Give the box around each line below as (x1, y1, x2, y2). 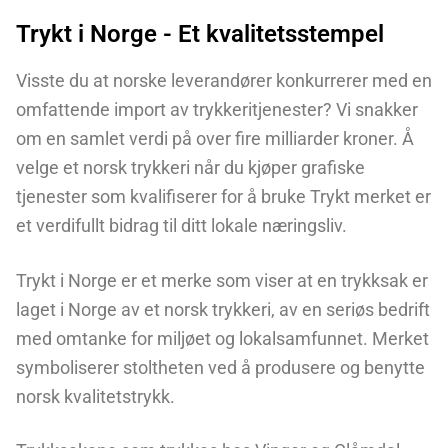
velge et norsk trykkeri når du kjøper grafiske (16, 157, 365, 179)
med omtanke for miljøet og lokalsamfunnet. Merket (16, 327, 429, 349)
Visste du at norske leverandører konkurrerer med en (16, 70, 432, 92)
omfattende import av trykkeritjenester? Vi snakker (16, 99, 418, 121)
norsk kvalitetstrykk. (16, 385, 175, 407)
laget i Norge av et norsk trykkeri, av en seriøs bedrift (16, 298, 430, 320)
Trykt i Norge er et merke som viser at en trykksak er (16, 269, 428, 291)
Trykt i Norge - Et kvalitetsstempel (16, 20, 384, 49)
